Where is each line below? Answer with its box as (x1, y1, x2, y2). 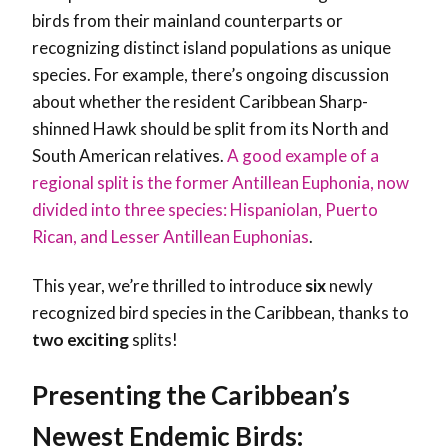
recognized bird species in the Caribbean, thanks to (32, 302, 409, 324)
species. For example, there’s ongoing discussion (32, 64, 389, 86)
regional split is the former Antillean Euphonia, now (32, 172, 409, 194)
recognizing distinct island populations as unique (32, 37, 391, 59)
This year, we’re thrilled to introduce (32, 275, 305, 297)
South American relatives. (32, 145, 227, 167)
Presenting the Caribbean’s (32, 379, 350, 412)
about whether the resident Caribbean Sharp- (32, 91, 368, 113)
